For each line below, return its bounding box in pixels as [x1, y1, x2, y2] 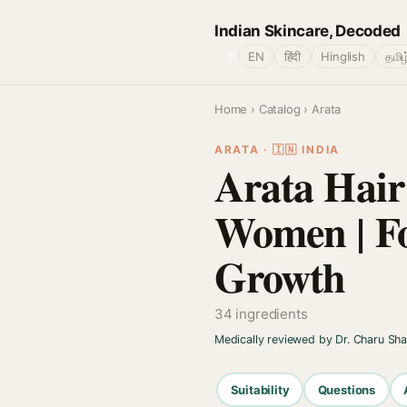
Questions [317, 382, 376, 397]
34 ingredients [214, 305, 308, 323]
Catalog [258, 102, 301, 116]
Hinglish [321, 49, 365, 64]
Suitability [230, 382, 290, 397]
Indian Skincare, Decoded [214, 21, 401, 40]
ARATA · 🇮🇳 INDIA [214, 143, 340, 156]
